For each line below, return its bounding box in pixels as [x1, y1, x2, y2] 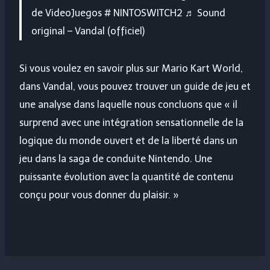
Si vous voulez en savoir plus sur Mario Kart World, [19, 63, 243, 75]
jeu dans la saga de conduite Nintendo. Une [19, 153, 212, 165]
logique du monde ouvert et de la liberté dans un [19, 135, 237, 147]
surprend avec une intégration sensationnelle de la [19, 117, 243, 129]
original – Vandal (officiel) [31, 25, 145, 37]
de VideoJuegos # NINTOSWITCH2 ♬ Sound [31, 7, 225, 19]
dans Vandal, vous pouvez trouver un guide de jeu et [19, 81, 251, 93]
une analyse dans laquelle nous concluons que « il [19, 99, 237, 111]
